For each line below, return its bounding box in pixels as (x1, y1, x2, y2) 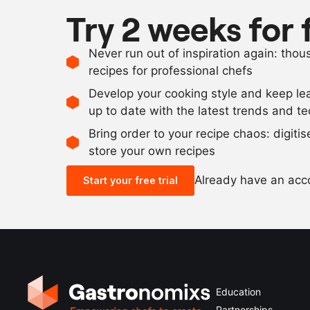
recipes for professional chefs (89, 63, 253, 77)
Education (216, 285, 261, 298)
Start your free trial (83, 174, 178, 186)
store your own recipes (89, 143, 215, 158)
